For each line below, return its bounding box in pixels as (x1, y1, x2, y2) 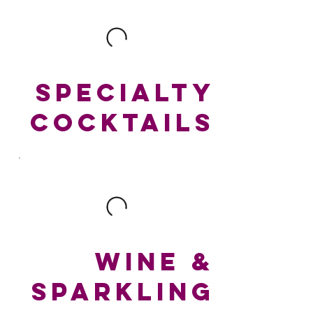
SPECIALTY (35, 76, 214, 108)
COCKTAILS (29, 106, 214, 138)
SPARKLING (31, 275, 214, 307)
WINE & (94, 245, 214, 277)
